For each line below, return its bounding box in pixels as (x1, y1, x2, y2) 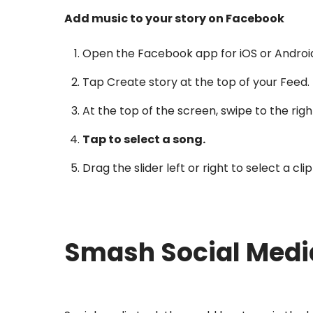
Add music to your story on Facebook (64, 10, 284, 27)
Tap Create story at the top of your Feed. (82, 74, 310, 91)
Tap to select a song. (82, 131, 205, 148)
